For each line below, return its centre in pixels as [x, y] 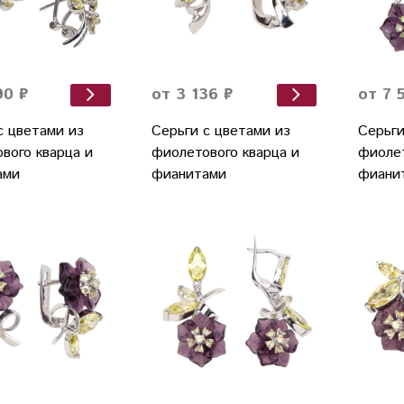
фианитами [188, 175]
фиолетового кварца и [225, 153]
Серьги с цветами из [220, 132]
